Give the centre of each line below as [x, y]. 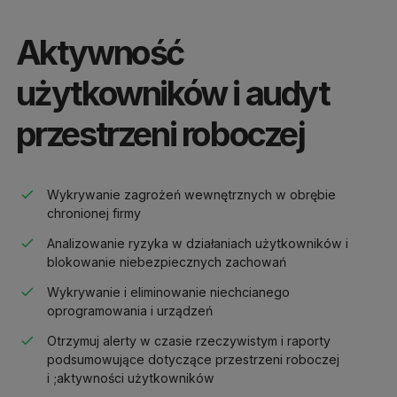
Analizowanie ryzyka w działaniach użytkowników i [197, 244]
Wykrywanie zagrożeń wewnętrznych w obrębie [191, 194]
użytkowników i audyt [172, 93]
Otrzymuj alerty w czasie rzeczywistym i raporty [188, 341]
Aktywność [99, 52]
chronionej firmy [93, 213]
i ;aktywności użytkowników [130, 378]
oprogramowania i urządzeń [129, 311]
